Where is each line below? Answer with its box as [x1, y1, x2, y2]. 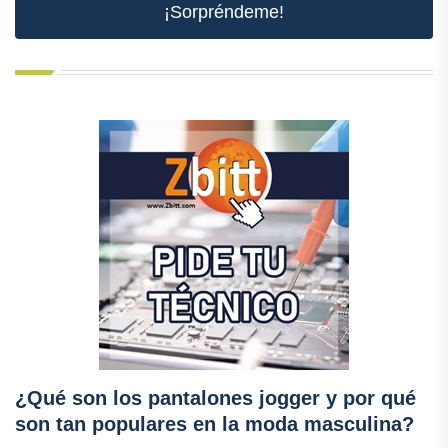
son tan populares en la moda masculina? [15, 413, 414, 436]
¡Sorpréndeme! [164, 2, 284, 23]
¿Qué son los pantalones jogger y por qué [15, 387, 416, 410]
